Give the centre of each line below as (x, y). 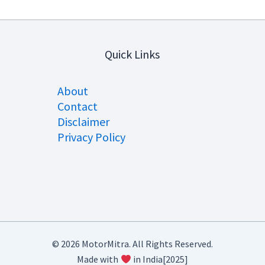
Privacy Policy (92, 137)
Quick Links (132, 54)
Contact (78, 106)
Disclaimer (84, 122)
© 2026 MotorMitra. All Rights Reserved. (132, 244)
